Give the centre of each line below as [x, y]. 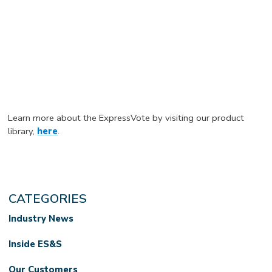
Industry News [41, 218]
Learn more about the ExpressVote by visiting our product [126, 117]
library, [23, 131]
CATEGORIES [48, 198]
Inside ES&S [36, 244]
